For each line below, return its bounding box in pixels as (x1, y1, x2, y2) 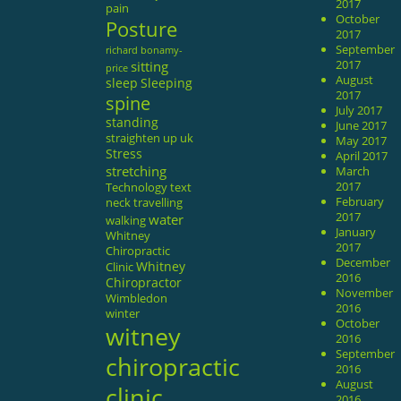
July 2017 (336, 101, 383, 118)
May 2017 (336, 132, 388, 149)
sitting (130, 55, 168, 76)
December (336, 253, 391, 270)
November (336, 284, 394, 301)
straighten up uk (105, 129, 193, 146)
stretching (105, 160, 166, 181)
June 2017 (336, 116, 388, 133)
